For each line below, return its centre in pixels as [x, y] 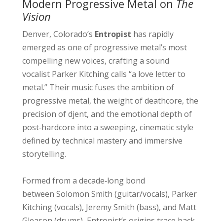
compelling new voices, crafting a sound [95, 61]
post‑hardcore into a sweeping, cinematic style [108, 128]
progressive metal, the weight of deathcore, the [110, 101]
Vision [36, 17]
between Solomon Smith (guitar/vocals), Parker [109, 194]
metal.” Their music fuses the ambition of [98, 88]
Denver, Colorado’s [58, 34]
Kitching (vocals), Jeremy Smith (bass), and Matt [109, 207]
